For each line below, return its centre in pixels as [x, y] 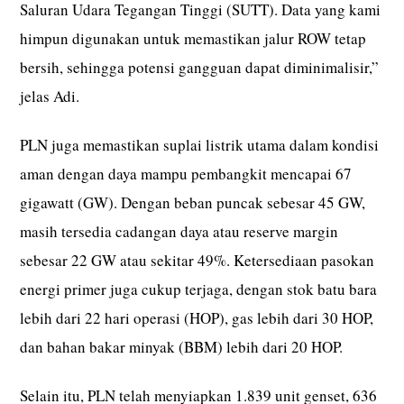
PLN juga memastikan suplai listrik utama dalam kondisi [200, 144]
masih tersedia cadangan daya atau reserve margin [179, 231]
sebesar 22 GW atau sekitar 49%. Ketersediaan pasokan [197, 260]
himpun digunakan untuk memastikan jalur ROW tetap [193, 38]
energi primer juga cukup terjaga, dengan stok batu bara [199, 289]
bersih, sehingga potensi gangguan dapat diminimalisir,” [200, 67]
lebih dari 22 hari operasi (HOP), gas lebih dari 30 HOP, [197, 317]
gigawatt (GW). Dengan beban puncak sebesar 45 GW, [193, 202]
